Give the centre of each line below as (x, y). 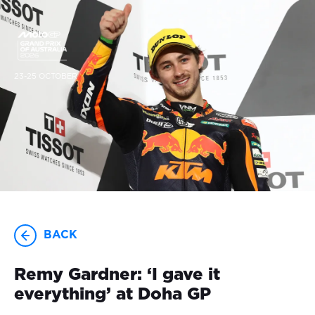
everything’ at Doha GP (112, 295)
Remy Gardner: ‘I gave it (117, 275)
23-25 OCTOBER (46, 77)
